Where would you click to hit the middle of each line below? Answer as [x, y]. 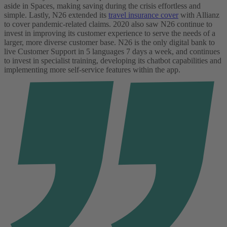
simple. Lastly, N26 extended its [56, 15]
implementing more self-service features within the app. [92, 69]
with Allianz [199, 15]
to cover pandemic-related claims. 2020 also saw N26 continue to [108, 24]
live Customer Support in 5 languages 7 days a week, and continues [112, 51]
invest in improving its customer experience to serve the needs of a [110, 33]
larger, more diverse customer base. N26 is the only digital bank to [109, 42]
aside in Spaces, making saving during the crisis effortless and [102, 6]
